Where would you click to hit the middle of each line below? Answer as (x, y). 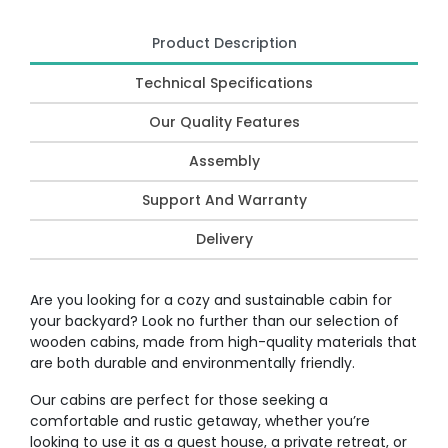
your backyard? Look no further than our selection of (214, 320)
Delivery (224, 238)
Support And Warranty (224, 199)
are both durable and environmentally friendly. (192, 362)
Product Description (224, 42)
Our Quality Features (224, 121)
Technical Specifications (224, 82)
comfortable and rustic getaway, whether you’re (200, 420)
